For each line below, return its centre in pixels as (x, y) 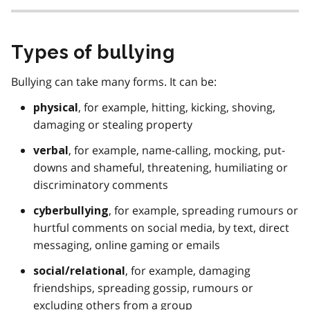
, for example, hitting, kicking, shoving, (177, 107)
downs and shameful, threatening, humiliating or (161, 167)
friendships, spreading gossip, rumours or (143, 288)
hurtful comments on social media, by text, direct (161, 227)
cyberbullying (71, 210)
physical (56, 107)
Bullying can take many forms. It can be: (114, 81)
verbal (51, 150)
